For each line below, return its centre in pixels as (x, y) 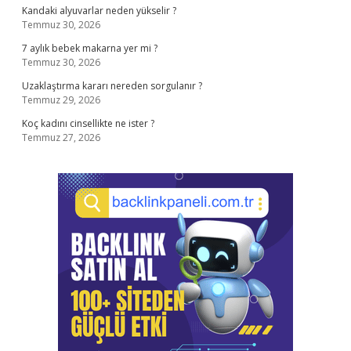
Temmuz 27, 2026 (61, 138)
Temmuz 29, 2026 (61, 100)
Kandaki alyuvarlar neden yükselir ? (99, 11)
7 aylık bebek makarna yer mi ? (90, 48)
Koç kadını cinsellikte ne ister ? (88, 123)
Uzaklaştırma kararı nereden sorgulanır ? (112, 86)
